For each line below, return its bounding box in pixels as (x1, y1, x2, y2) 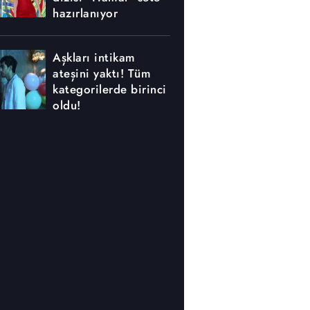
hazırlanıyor (53, 5, 118, 21)
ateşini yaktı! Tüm (53, 65, 151, 82)
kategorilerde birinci (53, 81, 167, 98)
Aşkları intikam (53, 49, 136, 66)
